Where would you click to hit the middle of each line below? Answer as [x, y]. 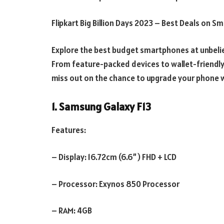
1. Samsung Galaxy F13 [101, 107]
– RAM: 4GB [72, 211]
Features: [69, 130]
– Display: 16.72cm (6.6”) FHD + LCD [114, 157]
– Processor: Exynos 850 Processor [115, 184]
